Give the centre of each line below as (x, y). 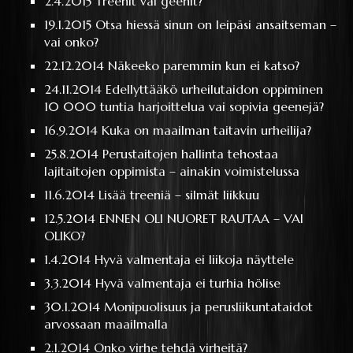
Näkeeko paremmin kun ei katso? (204, 65)
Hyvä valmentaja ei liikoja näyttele (195, 259)
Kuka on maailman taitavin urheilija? (207, 130)
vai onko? (72, 41)
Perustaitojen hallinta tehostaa (191, 153)
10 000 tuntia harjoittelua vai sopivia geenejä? (184, 106)
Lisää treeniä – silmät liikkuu (179, 194)
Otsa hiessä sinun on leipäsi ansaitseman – (216, 24)
